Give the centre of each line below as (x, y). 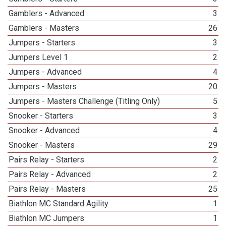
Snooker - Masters (42, 145)
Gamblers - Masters (44, 28)
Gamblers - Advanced (47, 13)
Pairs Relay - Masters (47, 189)
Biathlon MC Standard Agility (59, 204)
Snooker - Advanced (44, 130)
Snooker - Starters (41, 116)
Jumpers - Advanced (45, 72)
